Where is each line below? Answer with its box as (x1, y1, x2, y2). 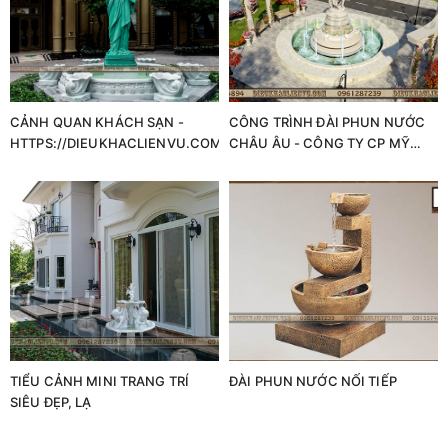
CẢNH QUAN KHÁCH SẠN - (10, 113, 184, 130)
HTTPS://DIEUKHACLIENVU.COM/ (10, 134, 228, 151)
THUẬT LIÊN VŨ (229, 155, 329, 172)
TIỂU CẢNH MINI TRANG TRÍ (10, 372, 190, 389)
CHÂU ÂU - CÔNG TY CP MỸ (229, 134, 410, 151)
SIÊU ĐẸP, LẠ (10, 393, 92, 410)
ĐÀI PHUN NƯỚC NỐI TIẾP (229, 372, 397, 389)
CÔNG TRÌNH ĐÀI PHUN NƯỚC (229, 113, 426, 130)
